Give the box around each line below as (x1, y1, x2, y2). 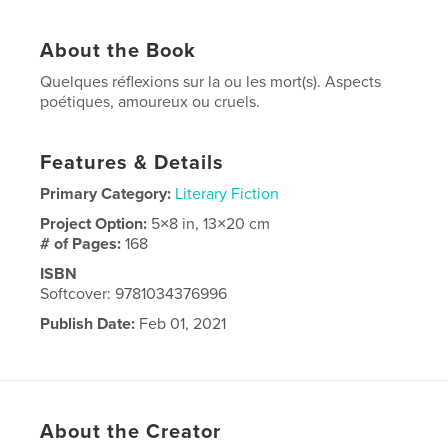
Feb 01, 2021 (135, 313, 227, 334)
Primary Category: (40, 183, 172, 204)
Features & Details (40, 150, 225, 175)
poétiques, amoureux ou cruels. (40, 91, 261, 112)
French (111, 343, 165, 364)
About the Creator (40, 419, 222, 444)
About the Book (40, 38, 197, 63)
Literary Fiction (175, 183, 280, 204)
